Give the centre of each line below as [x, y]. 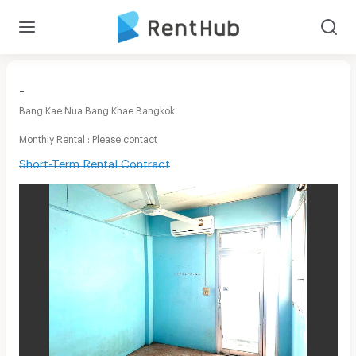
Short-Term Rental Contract [94, 161]
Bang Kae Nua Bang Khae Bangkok [97, 108]
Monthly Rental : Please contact [88, 137]
